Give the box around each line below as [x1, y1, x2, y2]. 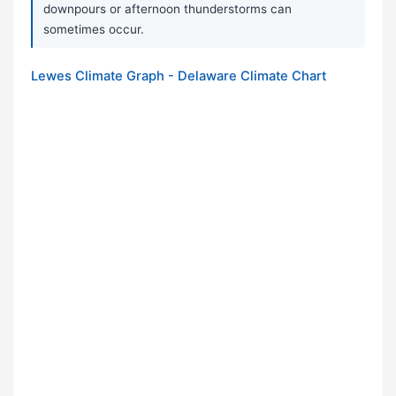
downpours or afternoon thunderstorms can [43, 2, 292, 17]
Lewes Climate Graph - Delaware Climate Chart [31, 68, 326, 85]
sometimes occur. [43, 22, 144, 37]
